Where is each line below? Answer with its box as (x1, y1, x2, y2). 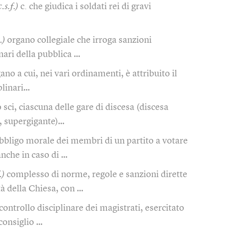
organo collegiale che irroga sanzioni (7, 35, 152, 45)
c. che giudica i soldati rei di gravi (20, 2, 151, 11)
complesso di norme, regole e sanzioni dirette (7, 169, 187, 179)
